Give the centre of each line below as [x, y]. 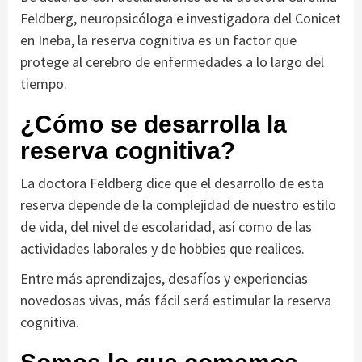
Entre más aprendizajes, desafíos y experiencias [164, 278]
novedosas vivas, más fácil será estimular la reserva [176, 300]
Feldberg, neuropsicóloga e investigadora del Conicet [181, 18]
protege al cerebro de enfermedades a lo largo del [172, 61]
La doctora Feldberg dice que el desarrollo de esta [172, 183]
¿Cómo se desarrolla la [154, 124]
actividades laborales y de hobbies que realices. [162, 248]
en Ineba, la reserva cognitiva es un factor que [158, 40]
